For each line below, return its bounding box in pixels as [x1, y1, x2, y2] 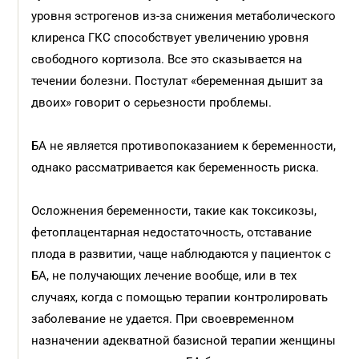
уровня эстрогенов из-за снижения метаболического [31, 9, 337, 23]
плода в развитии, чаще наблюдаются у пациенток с [31, 247, 332, 261]
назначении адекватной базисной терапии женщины [31, 333, 337, 348]
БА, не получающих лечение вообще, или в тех [31, 268, 297, 283]
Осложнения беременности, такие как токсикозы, [31, 204, 317, 218]
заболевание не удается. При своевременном [31, 312, 295, 326]
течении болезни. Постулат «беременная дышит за [31, 74, 324, 88]
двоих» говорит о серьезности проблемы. [31, 95, 276, 110]
